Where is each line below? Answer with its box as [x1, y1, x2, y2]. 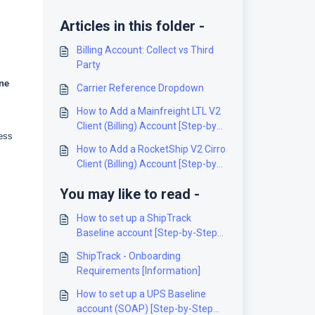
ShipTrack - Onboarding [76, 250, 181, 262]
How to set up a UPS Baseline [76, 288, 206, 300]
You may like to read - [59, 186, 200, 202]
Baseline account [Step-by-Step [76, 227, 217, 238]
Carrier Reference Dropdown [76, 82, 204, 94]
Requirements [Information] [76, 265, 200, 276]
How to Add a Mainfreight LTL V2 [76, 105, 221, 117]
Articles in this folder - [59, 18, 205, 34]
